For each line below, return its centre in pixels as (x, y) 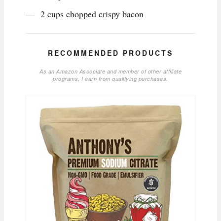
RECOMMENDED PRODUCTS (110, 53)
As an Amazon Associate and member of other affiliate (110, 72)
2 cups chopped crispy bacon (92, 14)
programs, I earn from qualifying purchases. (110, 79)
